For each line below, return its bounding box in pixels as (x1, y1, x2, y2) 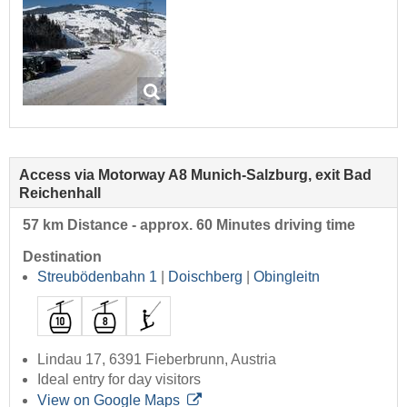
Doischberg (168, 269, 243, 285)
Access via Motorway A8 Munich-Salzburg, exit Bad (19, 167, 372, 184)
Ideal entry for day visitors (37, 372, 201, 388)
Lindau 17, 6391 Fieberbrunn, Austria (37, 352, 276, 368)
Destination (23, 249, 102, 265)
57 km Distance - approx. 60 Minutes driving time (23, 217, 355, 233)
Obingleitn (253, 269, 320, 285)
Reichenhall (19, 185, 101, 202)
